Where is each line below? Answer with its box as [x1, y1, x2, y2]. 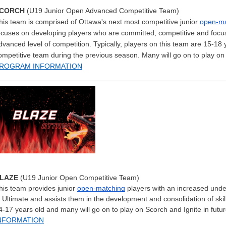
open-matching [77, 184, 125, 193]
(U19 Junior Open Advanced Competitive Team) [25, 6, 179, 15]
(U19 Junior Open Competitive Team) [18, 174, 139, 182]
